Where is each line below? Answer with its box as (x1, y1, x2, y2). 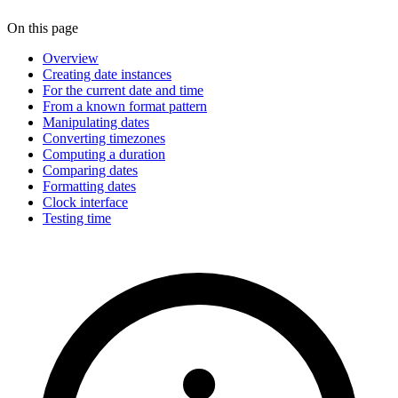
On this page (7, 20, 78, 36)
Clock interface (43, 194, 128, 210)
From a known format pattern (43, 98, 207, 114)
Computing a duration (43, 146, 165, 162)
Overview (43, 50, 99, 66)
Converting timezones (43, 130, 165, 146)
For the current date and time (43, 82, 203, 98)
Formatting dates (43, 178, 136, 194)
